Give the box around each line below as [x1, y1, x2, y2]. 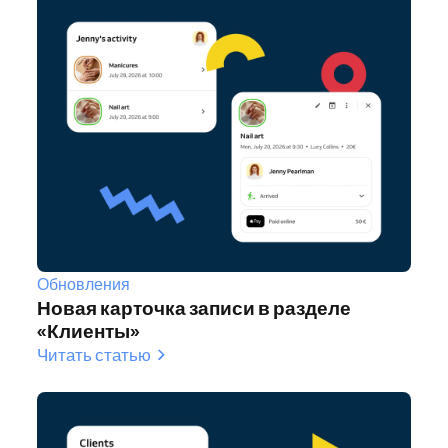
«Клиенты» [37, 319, 140, 343]
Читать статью [37, 344, 151, 365]
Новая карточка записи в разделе [37, 296, 351, 320]
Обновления [37, 274, 130, 294]
